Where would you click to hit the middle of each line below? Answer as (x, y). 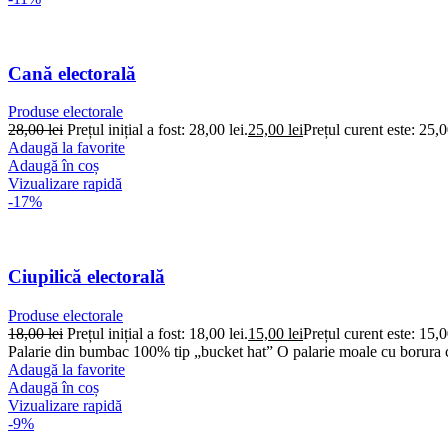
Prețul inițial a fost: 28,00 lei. (157, 130)
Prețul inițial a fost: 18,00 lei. (157, 333)
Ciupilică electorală (86, 277)
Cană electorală (72, 73)
